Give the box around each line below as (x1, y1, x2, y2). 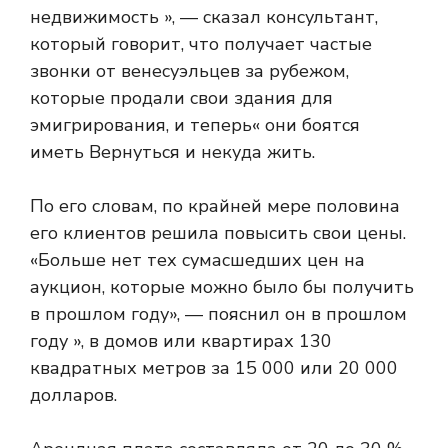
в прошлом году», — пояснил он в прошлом (30, 302, 407, 326)
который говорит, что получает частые (30, 32, 372, 56)
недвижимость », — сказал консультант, (30, 5, 378, 29)
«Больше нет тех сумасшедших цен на (30, 248, 365, 272)
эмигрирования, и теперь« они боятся (30, 113, 360, 137)
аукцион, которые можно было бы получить (30, 275, 414, 299)
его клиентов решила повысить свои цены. (30, 221, 406, 245)
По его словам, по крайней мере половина (30, 194, 400, 218)
